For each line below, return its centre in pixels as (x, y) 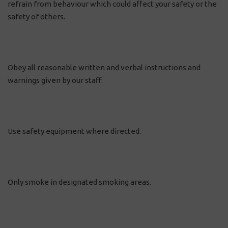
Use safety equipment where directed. (74, 131)
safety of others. (36, 17)
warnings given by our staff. (55, 80)
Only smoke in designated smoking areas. (79, 182)
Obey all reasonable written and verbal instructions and (104, 67)
